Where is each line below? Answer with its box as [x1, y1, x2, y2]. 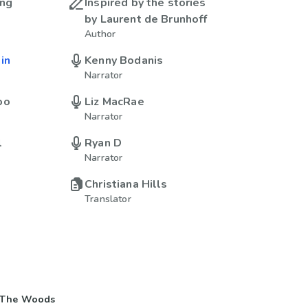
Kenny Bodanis [85, 53, 164, 68]
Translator [85, 192, 131, 206]
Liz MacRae [85, 94, 144, 109]
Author [85, 27, 116, 41]
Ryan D [85, 135, 122, 151]
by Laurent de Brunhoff [85, 12, 208, 27]
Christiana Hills [85, 177, 168, 192]
